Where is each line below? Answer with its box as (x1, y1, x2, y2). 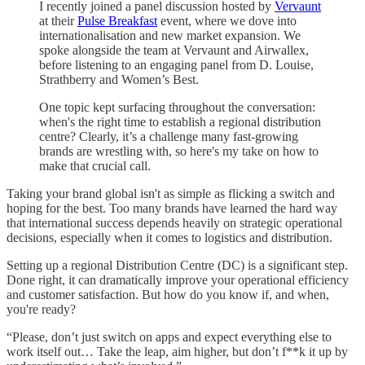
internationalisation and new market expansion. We (39, 28, 301, 42)
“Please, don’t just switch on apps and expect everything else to (7, 329, 332, 344)
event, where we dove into (157, 13, 297, 28)
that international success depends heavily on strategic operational (7, 215, 342, 230)
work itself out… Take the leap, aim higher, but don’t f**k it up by (7, 344, 348, 358)
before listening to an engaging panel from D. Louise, (39, 57, 314, 72)
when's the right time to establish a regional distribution (39, 114, 321, 129)
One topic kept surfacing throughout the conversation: (39, 99, 315, 114)
